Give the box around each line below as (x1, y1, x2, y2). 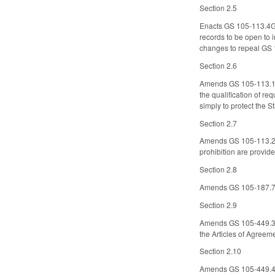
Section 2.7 (199, 117, 238, 128)
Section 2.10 (199, 246, 242, 257)
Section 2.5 (199, 2, 238, 14)
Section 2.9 (199, 199, 238, 210)
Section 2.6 (199, 60, 238, 71)
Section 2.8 (199, 164, 238, 175)
